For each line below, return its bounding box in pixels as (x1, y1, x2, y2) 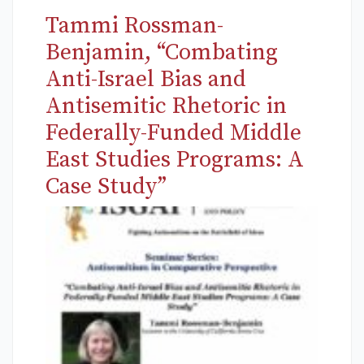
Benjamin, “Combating (45, 38, 278, 67)
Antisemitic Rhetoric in (45, 92, 287, 121)
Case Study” (45, 172, 167, 201)
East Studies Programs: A (45, 145, 304, 175)
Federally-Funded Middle (45, 119, 301, 148)
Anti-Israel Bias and (45, 65, 246, 94)
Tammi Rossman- (45, 11, 223, 41)
